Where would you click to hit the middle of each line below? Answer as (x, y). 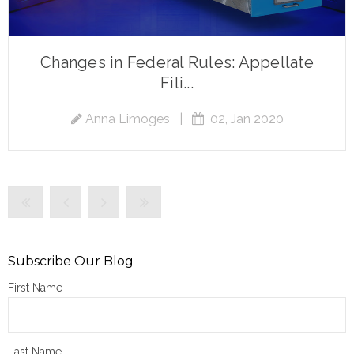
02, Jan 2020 (243, 119)
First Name (35, 287)
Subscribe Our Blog (71, 261)
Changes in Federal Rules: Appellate (177, 62)
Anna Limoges (127, 119)
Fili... (177, 83)
